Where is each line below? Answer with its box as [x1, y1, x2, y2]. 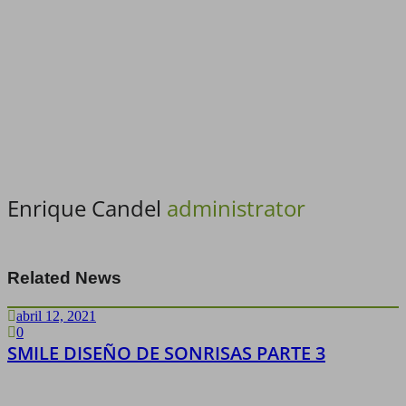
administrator [167, 193, 305, 223]
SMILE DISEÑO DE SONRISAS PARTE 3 [7, 341, 325, 365]
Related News [7, 268, 121, 287]
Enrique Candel [7, 193, 167, 223]
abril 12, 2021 [16, 308, 96, 324]
